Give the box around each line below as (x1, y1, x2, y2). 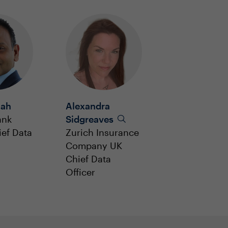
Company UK (66, 140, 122, 151)
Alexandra (66, 100, 110, 111)
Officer (66, 166, 95, 178)
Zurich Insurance (66, 127, 139, 138)
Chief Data (66, 153, 111, 164)
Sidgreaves (66, 113, 116, 125)
